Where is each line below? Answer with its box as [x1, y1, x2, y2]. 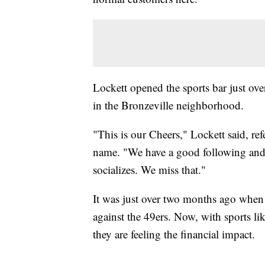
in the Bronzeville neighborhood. [93, 98, 244, 113]
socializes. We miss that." [93, 162, 206, 177]
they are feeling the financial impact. [93, 227, 255, 242]
